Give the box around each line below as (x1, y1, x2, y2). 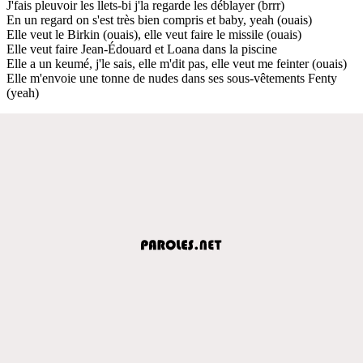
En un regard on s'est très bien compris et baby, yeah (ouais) (6, 12, 312, 27)
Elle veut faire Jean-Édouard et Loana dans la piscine (6, 41, 277, 56)
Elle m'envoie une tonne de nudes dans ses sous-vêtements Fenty (6, 70, 337, 85)
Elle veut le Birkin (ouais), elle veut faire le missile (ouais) (6, 27, 301, 41)
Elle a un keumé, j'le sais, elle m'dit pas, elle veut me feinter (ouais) (6, 56, 347, 70)
